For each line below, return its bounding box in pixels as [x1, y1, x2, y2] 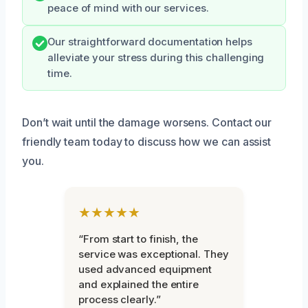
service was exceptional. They [78, 247, 229, 261]
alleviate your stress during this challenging [47, 51, 265, 64]
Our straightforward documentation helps [47, 35, 252, 48]
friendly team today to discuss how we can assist [22, 134, 272, 148]
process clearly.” [78, 292, 161, 306]
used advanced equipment [78, 262, 212, 276]
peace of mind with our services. [47, 1, 209, 14]
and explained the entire [78, 277, 199, 291]
